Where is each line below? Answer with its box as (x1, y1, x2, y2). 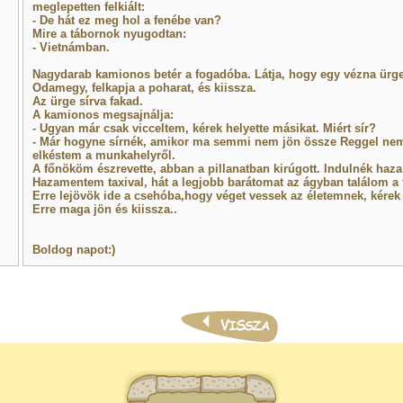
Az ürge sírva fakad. (31, 94, 143, 108)
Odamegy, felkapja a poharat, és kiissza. (31, 81, 256, 94)
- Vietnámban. (31, 40, 110, 54)
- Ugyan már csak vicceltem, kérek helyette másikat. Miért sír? (31, 121, 376, 135)
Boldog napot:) (31, 243, 115, 256)
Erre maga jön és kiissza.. (31, 202, 177, 216)
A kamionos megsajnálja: (31, 108, 174, 121)
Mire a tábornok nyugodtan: (31, 27, 186, 40)
